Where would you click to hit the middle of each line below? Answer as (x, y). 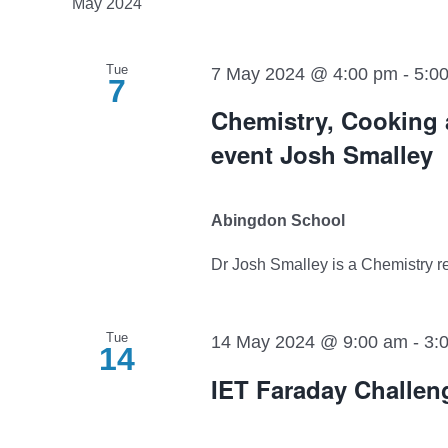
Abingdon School (277, 221)
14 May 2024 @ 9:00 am (309, 342)
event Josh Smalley (321, 154)
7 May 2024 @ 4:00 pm (304, 74)
